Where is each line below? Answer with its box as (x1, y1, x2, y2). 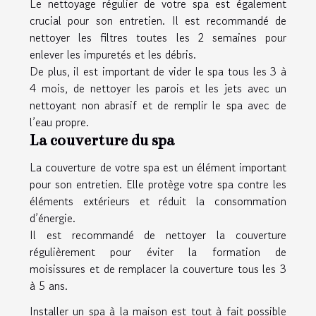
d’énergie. (30, 209, 79, 226)
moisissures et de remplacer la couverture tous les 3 (30, 260, 286, 277)
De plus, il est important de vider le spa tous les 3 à (30, 62, 286, 80)
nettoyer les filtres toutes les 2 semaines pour (30, 28, 286, 46)
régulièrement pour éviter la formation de (30, 243, 286, 260)
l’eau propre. (30, 113, 89, 130)
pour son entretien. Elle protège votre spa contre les (30, 175, 286, 193)
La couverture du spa (30, 130, 174, 150)
